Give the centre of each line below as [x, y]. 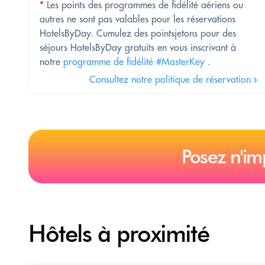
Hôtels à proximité [119, 233]
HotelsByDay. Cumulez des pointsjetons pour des [138, 33]
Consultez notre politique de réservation [171, 79]
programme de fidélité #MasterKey [134, 61]
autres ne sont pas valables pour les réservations [138, 19]
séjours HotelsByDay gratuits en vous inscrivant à [138, 47]
